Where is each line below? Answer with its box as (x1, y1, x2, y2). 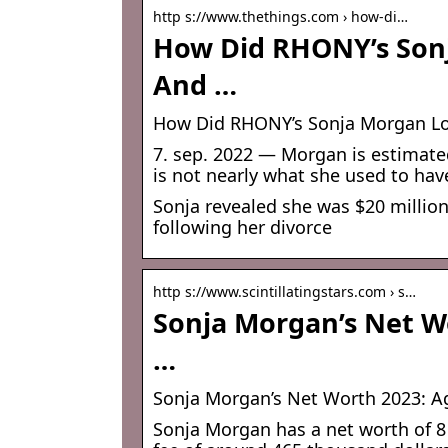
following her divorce (153, 215, 332, 240)
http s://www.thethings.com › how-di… (153, 7, 408, 27)
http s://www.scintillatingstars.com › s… (153, 282, 416, 302)
